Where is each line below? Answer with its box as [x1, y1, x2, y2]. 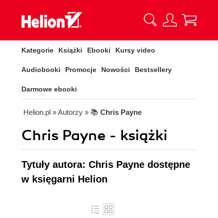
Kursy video [115, 46, 155, 54]
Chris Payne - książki [21, 127, 167, 145]
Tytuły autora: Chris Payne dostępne [21, 159, 190, 170]
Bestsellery [135, 66, 172, 73]
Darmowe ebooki [21, 85, 77, 93]
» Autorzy [53, 108, 83, 116]
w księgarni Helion [21, 174, 108, 184]
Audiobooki [21, 66, 60, 73]
